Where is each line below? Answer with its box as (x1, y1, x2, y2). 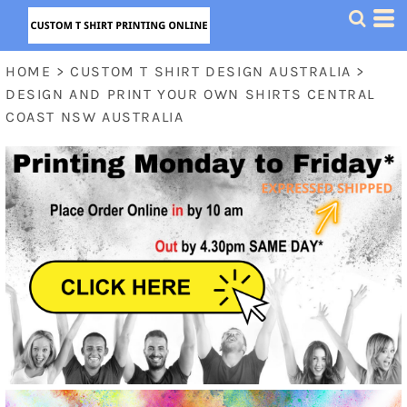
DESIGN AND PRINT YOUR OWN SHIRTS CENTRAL (5, 85, 376, 103)
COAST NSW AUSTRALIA (5, 108, 184, 125)
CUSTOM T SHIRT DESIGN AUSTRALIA (70, 63, 352, 80)
